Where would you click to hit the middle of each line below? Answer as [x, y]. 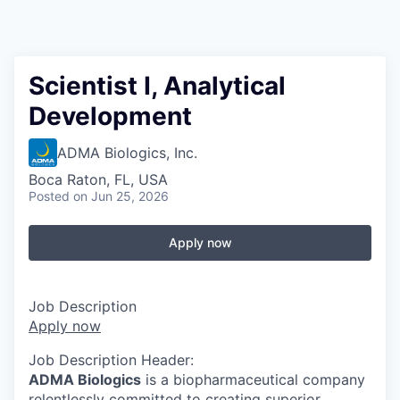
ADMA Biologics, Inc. [127, 153]
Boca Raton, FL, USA [98, 179]
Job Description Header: [111, 360]
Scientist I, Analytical [157, 86]
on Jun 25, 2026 [121, 196]
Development [110, 116]
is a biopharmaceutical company [253, 379]
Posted [49, 196]
